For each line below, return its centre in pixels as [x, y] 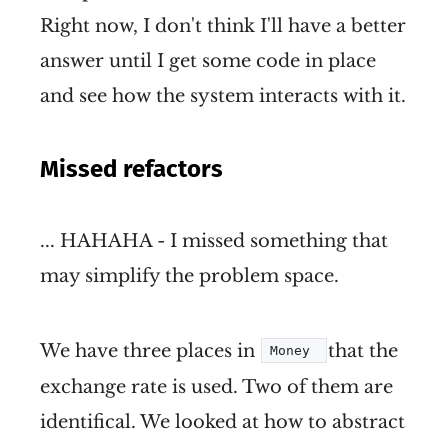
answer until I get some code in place [208, 61]
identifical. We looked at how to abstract [222, 422]
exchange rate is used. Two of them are [216, 387]
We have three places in [150, 351]
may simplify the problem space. [189, 276]
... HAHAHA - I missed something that [214, 241]
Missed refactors [131, 169]
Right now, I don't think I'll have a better [223, 26]
